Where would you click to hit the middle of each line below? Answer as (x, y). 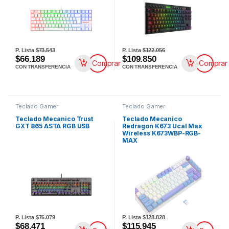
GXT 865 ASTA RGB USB (52, 126)
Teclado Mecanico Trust (54, 119)
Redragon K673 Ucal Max (162, 126)
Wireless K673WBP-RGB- (162, 133)
